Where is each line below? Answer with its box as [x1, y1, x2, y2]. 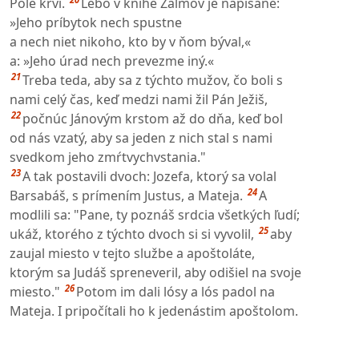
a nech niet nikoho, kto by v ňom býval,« [10, 32, 251, 50]
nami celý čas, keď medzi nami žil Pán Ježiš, [10, 90, 268, 108]
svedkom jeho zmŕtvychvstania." [10, 147, 206, 166]
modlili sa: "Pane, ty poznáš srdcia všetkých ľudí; [10, 205, 300, 224]
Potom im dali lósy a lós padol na [76, 282, 275, 301]
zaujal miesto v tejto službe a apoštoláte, [10, 244, 255, 262]
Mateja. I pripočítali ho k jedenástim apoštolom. [10, 301, 298, 320]
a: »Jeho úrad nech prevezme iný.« [10, 51, 214, 70]
